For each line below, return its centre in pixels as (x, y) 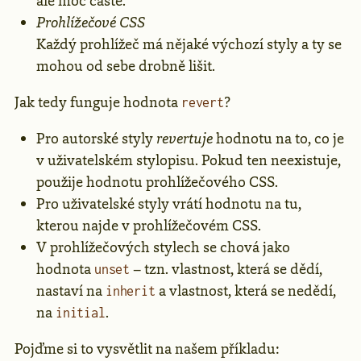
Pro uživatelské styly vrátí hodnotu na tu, (169, 203)
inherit (131, 290)
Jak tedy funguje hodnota (98, 102)
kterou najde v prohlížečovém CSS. (149, 225)
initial (81, 312)
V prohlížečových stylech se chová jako (163, 247)
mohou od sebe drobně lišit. (126, 66)
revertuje (185, 138)
